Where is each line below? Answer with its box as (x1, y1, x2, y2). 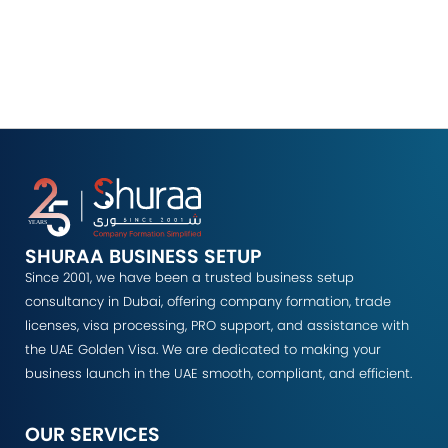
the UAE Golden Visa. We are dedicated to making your (25, 340, 381, 359)
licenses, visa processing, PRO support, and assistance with (25, 316, 409, 335)
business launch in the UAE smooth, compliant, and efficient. (25, 364, 412, 383)
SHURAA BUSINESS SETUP (25, 243, 262, 270)
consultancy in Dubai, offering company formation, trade (25, 292, 391, 311)
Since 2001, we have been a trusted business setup (25, 268, 354, 287)
